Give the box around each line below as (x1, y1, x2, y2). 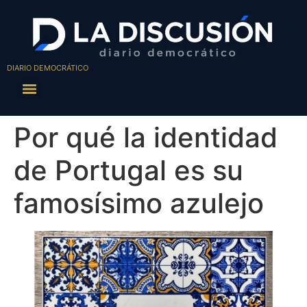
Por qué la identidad (14, 121, 278, 155)
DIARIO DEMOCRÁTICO (7, 63, 88, 73)
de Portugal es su (14, 153, 243, 188)
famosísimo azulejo (14, 186, 264, 221)
